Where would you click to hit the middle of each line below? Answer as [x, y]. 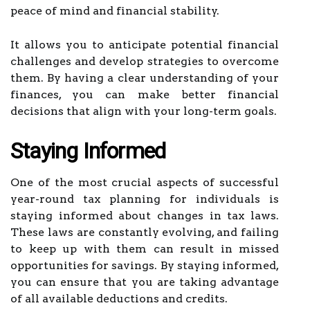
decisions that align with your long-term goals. [144, 111]
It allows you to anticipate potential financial [145, 45]
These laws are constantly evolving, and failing [145, 232]
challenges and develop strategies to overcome [145, 61]
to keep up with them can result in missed [145, 249]
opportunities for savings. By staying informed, [145, 265]
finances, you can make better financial [145, 94]
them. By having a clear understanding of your [145, 78]
